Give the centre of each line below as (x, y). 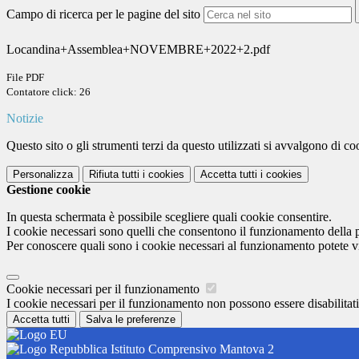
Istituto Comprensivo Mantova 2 (191, 349)
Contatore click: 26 (48, 92)
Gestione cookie (48, 190)
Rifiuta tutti (114, 175)
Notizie (25, 119)
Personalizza (43, 175)
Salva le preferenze (131, 320)
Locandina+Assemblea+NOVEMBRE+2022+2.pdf (138, 50)
